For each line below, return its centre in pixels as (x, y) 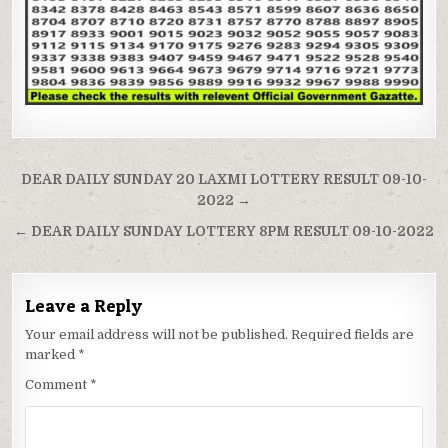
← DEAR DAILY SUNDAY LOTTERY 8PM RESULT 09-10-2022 (224, 231)
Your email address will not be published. (157, 334)
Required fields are (353, 334)
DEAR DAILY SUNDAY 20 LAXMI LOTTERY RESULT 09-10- (224, 179)
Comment (58, 384)
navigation (80, 209)
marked (52, 354)
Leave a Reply (84, 305)
